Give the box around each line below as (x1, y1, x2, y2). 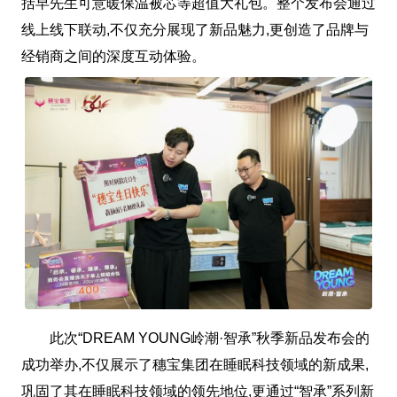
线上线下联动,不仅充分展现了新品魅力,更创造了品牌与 (20, 21, 369, 37)
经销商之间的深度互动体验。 (20, 48, 206, 64)
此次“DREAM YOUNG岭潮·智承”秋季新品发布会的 (20, 330, 370, 346)
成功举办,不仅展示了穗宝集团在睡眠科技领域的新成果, (20, 356, 369, 372)
